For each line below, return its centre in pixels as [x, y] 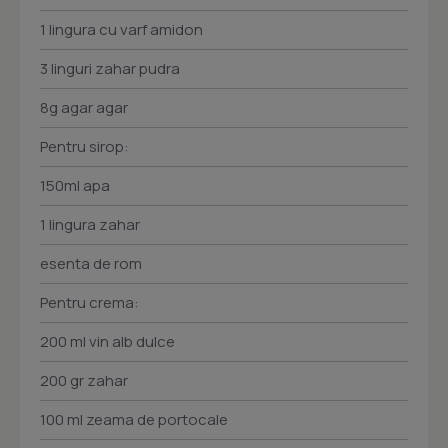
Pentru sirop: [84, 147]
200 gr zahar [84, 381]
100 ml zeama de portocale [134, 420]
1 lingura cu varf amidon [121, 30]
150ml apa [75, 186]
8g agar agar [84, 108]
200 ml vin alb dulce [107, 342]
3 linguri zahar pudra [110, 69]
